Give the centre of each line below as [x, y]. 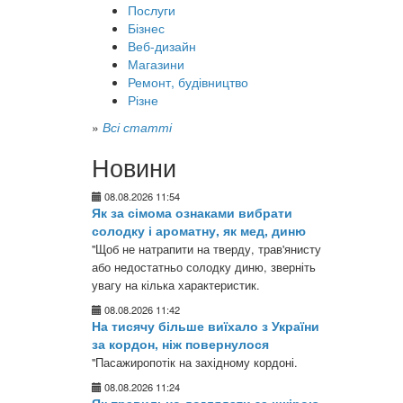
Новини [134, 167]
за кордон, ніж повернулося [180, 344]
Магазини [156, 64]
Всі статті [137, 127]
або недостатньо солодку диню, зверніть [204, 267]
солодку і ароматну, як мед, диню [199, 230]
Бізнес [146, 28]
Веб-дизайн [162, 46]
